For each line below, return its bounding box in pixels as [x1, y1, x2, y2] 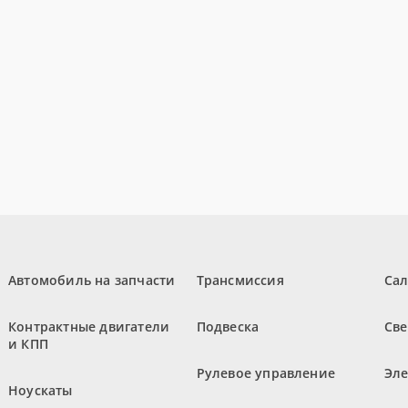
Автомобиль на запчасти [8, 271, 176, 290]
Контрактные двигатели [8, 318, 170, 336]
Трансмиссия [196, 271, 284, 290]
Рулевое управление [196, 364, 336, 382]
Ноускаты [8, 382, 73, 400]
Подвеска [196, 318, 260, 336]
